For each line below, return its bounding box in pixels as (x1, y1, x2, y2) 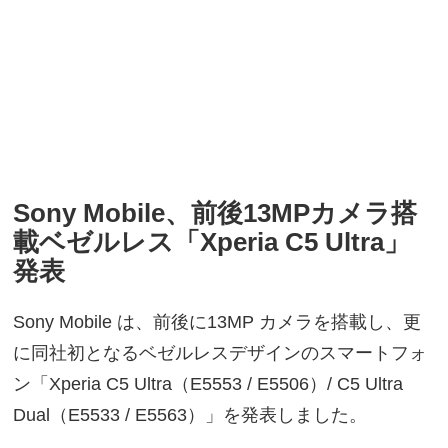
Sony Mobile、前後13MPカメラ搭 (13, 198, 418, 229)
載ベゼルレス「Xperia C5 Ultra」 (13, 227, 411, 258)
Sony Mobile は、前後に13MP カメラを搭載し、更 (13, 312, 422, 333)
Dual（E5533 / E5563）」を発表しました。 (13, 405, 368, 426)
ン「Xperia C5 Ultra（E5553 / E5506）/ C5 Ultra (13, 374, 404, 395)
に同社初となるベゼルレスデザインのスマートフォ (13, 343, 428, 364)
